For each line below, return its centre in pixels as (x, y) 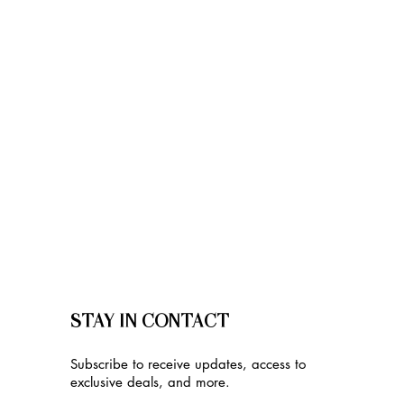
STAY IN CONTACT (150, 321)
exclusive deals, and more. (150, 382)
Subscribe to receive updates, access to (188, 364)
